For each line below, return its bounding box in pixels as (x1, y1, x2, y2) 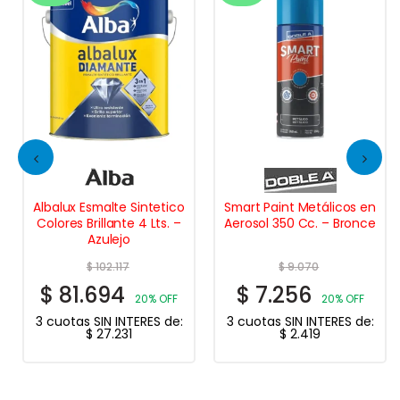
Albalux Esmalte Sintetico (33, 198, 185, 217)
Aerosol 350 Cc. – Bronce (224, 214, 376, 233)
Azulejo (87, 230, 130, 249)
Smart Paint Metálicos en (224, 198, 376, 217)
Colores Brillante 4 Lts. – (37, 214, 181, 233)
